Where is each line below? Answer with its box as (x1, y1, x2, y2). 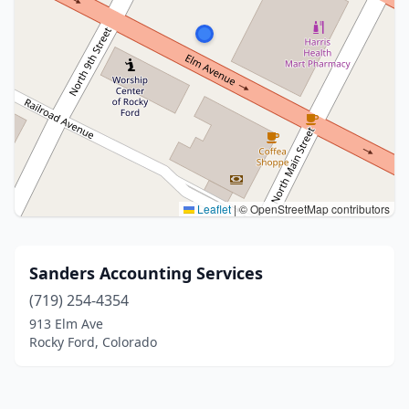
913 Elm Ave (29, 315, 103, 332)
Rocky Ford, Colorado (29, 333, 157, 351)
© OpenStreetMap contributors (236, 201, 390, 216)
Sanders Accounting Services (29, 262, 263, 284)
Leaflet (194, 201, 231, 216)
